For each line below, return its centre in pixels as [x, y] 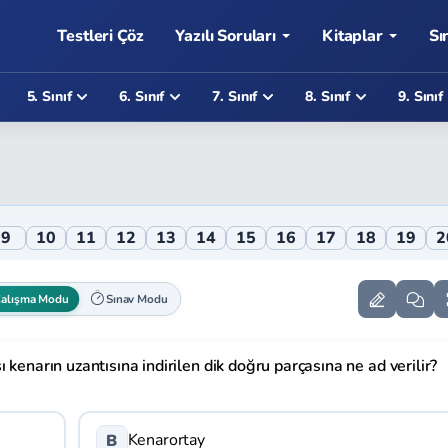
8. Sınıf [328, 96]
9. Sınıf [421, 96]
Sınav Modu [136, 299]
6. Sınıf [142, 96]
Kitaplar [352, 36]
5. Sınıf [49, 96]
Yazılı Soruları [226, 36]
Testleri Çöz [100, 36]
